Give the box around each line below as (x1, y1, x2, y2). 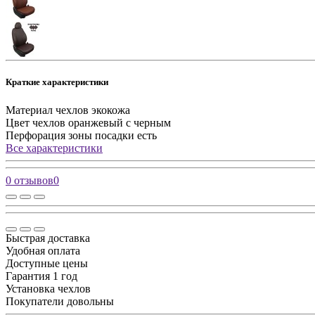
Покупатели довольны (6, 295, 114, 307)
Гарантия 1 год (6, 269, 77, 282)
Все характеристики (6, 141, 103, 154)
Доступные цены (6, 257, 88, 269)
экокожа (91, 103, 130, 116)
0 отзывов (6, 174, 53, 186)
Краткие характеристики (6, 77, 108, 88)
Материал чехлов (6, 103, 89, 116)
